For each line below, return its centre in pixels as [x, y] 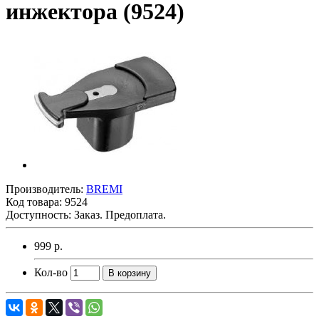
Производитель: [46, 189]
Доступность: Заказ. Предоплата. [86, 214]
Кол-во [51, 272]
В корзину [130, 273]
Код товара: [35, 202]
